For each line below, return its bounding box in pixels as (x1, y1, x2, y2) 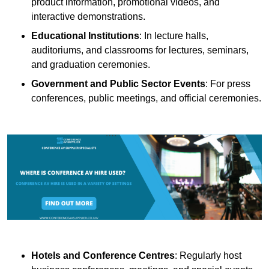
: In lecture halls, (139, 31, 208, 41)
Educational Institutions (31, 31, 139, 41)
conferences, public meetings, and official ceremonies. (31, 93, 261, 104)
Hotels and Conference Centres (31, 250, 175, 261)
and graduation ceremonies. (31, 59, 150, 70)
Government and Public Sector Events (31, 79, 205, 89)
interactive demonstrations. (31, 11, 145, 22)
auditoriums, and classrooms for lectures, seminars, (31, 45, 249, 56)
